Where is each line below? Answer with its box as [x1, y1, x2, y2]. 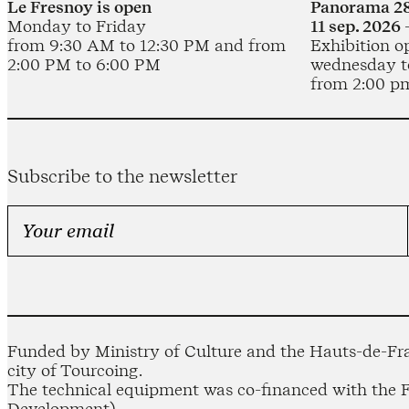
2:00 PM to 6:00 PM [7, 54, 161, 74]
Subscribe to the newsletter [7, 164, 237, 187]
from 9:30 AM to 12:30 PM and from [7, 35, 286, 55]
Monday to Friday [7, 16, 146, 36]
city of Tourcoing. [7, 361, 142, 381]
